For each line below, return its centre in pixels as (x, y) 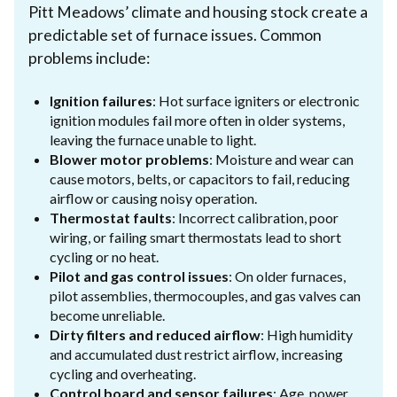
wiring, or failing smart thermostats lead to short (195, 237)
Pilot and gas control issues (139, 276)
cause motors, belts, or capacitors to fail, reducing (200, 178)
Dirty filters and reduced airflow (155, 334)
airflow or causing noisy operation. (153, 198)
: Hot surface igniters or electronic (256, 100)
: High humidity (307, 334)
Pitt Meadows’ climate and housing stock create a (198, 12)
